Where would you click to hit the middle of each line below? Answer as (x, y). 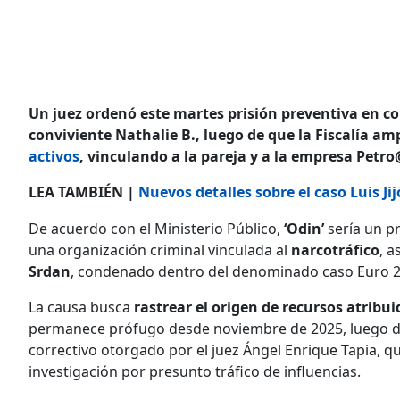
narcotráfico (335, 250)
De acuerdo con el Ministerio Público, (156, 229)
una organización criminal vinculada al (160, 250)
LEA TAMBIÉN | (83, 192)
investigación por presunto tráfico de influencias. (195, 372)
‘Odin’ (304, 229)
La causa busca (79, 308)
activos (54, 157)
